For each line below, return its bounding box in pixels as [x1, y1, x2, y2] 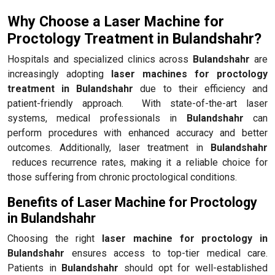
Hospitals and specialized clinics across [7, 53, 193, 65]
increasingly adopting [7, 68, 111, 80]
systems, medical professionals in [7, 112, 187, 124]
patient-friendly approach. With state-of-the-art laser [7, 97, 268, 109]
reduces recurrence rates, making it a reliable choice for [7, 156, 268, 168]
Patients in [7, 261, 62, 274]
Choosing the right [7, 232, 103, 244]
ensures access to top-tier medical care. [64, 247, 268, 259]
